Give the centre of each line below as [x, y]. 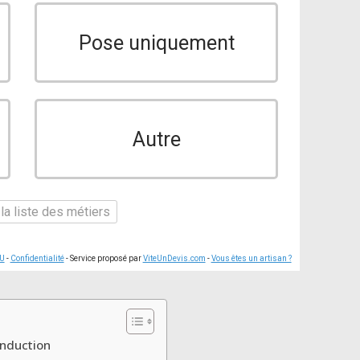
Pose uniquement [156, 43]
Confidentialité [37, 258]
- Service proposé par [103, 258]
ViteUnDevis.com [174, 258]
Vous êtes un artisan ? [251, 258]
